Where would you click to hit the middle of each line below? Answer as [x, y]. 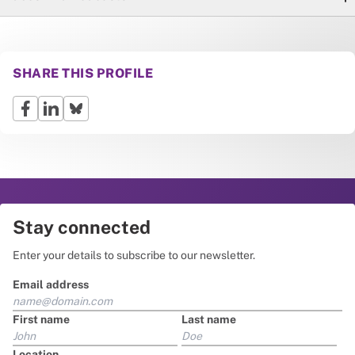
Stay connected [82, 227]
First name [41, 319]
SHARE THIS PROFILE [83, 73]
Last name [209, 319]
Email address [51, 284]
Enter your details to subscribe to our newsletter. [134, 255]
